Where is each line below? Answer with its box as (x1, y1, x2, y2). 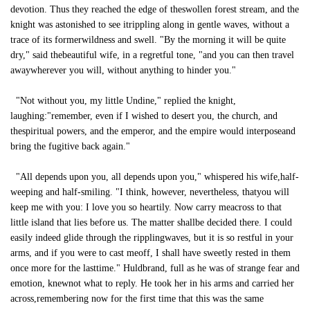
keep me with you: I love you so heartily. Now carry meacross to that (10, 202, 282, 212)
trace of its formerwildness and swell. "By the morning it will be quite (10, 35, 286, 45)
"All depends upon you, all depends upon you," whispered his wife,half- (10, 172, 299, 182)
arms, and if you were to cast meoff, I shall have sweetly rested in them (10, 248, 291, 258)
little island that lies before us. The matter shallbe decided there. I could (10, 217, 292, 228)
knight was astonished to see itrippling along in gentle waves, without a (10, 19, 289, 30)
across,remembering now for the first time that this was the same (10, 293, 264, 304)
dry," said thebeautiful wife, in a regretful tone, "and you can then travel (10, 50, 294, 60)
